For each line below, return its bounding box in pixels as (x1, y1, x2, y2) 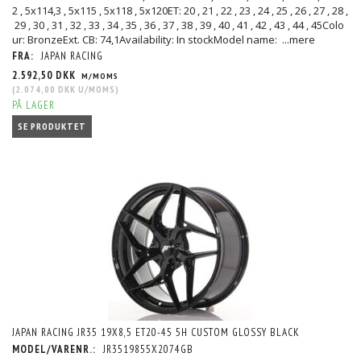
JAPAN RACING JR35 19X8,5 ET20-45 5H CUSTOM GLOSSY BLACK (12, 325, 300, 339)
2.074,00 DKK (15, 83, 76, 96)
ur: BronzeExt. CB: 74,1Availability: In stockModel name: (12, 32, 282, 48)
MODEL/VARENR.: (12, 342, 99, 356)
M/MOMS (79, 70, 118, 82)
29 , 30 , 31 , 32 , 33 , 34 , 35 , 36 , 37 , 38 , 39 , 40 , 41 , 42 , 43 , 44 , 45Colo (12, 18, 344, 33)
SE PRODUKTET (18, 120, 86, 133)
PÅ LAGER (12, 98, 55, 113)
